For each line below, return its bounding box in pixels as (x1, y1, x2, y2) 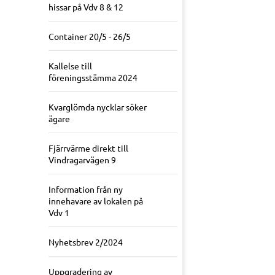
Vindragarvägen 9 (48, 154, 116, 166)
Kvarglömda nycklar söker (48, 101, 147, 113)
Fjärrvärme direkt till (48, 142, 128, 154)
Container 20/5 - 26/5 (48, 31, 131, 42)
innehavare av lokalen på (48, 195, 143, 207)
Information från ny (48, 184, 123, 195)
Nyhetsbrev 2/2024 (48, 236, 123, 248)
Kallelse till (48, 60, 92, 72)
